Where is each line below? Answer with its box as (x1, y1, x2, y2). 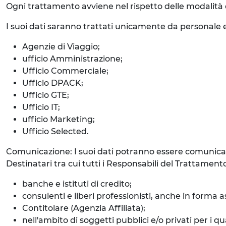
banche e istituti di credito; (22, 179, 132, 189)
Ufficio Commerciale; (22, 66, 108, 76)
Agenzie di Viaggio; (22, 42, 100, 51)
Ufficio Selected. (22, 127, 89, 136)
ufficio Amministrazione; (22, 54, 123, 64)
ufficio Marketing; (22, 115, 95, 124)
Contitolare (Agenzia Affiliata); (22, 203, 145, 213)
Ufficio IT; (22, 102, 60, 112)
